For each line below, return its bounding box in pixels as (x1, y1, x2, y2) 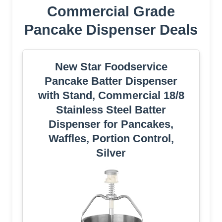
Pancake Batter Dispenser (45, 74, 177, 87)
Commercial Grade (47, 3, 175, 19)
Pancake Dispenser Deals (24, 21, 198, 38)
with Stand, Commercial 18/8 (38, 89, 184, 102)
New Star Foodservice (55, 60, 167, 73)
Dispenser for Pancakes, (49, 117, 173, 130)
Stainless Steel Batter (56, 103, 166, 116)
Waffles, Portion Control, (48, 132, 174, 145)
